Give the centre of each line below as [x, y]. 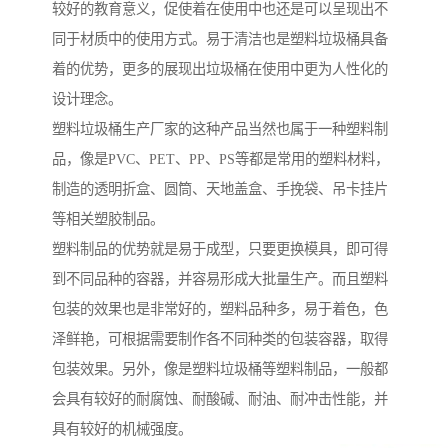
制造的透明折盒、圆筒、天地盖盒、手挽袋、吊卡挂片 [220, 189]
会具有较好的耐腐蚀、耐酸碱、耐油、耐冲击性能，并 [220, 399]
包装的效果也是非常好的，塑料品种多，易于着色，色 [220, 309]
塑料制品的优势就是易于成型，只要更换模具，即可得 [220, 249]
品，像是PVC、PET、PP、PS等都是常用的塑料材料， [220, 159]
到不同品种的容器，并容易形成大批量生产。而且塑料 [220, 279]
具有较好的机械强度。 [122, 429]
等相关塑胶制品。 [108, 219]
